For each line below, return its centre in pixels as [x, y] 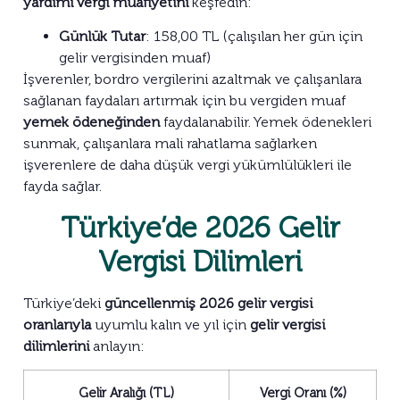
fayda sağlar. [62, 187]
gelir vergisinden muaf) [135, 58]
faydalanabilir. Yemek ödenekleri [266, 122]
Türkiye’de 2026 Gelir [200, 227]
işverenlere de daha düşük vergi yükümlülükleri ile [187, 165]
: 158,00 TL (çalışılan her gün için [254, 37]
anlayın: [117, 346]
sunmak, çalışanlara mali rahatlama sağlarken [170, 144]
